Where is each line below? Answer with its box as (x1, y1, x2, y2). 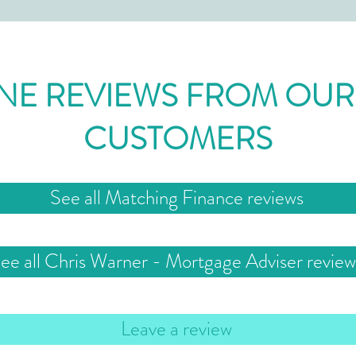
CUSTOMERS (83, 116, 273, 161)
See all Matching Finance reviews (49, 184, 304, 212)
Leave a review (121, 315, 232, 343)
